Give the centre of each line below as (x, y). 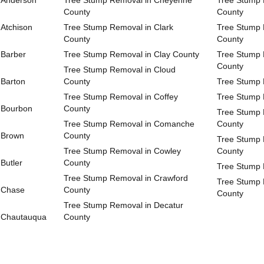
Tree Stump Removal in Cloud (120, 70)
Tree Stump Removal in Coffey (121, 97)
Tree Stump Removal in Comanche (129, 124)
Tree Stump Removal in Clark (118, 27)
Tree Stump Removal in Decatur (123, 205)
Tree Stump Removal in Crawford (126, 178)
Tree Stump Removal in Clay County (131, 54)
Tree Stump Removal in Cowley (122, 151)
